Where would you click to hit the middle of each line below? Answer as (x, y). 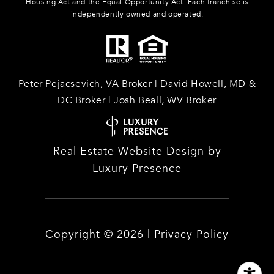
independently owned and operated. (137, 14)
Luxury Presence (137, 169)
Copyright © (79, 235)
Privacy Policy (191, 235)
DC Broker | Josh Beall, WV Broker (137, 101)
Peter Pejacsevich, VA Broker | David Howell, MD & (137, 84)
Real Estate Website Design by (137, 152)
